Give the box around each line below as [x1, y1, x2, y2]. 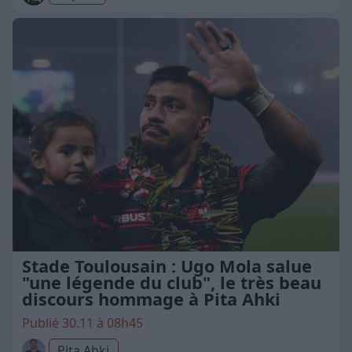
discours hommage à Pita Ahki [22, 288, 280, 311]
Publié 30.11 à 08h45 [22, 314, 143, 332]
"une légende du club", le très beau [22, 271, 321, 295]
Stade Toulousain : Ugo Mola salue [22, 255, 312, 278]
